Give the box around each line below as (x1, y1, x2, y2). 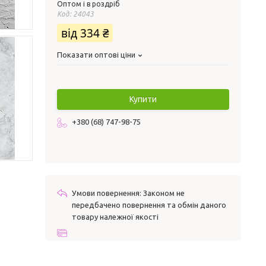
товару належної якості (72, 213, 159, 221)
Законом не (143, 189, 185, 197)
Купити (129, 94, 157, 104)
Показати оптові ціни (57, 50, 135, 59)
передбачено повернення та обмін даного (72, 201, 226, 209)
